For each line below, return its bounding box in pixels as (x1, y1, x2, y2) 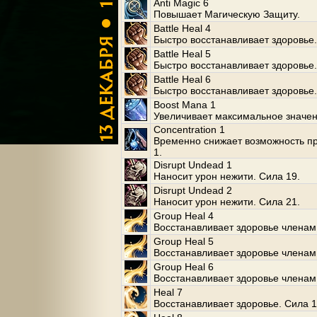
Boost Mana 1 (154, 99, 216, 110)
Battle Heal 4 (154, 23, 211, 34)
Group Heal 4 (154, 210, 214, 221)
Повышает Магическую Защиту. (154, 8, 300, 20)
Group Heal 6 (154, 261, 214, 272)
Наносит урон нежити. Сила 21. (154, 196, 300, 207)
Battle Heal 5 (154, 48, 211, 59)
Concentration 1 (154, 124, 225, 135)
